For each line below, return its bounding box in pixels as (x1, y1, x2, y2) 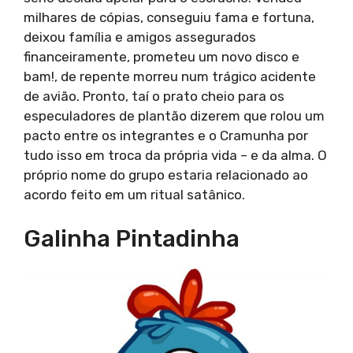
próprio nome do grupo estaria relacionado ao (24, 166, 308, 183)
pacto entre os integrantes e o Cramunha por (24, 127, 308, 143)
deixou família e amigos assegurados (24, 28, 256, 45)
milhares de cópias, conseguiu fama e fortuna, (24, 9, 314, 25)
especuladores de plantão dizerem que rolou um (24, 107, 325, 124)
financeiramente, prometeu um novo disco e (24, 48, 299, 65)
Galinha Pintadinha (24, 225, 240, 254)
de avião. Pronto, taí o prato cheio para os (24, 87, 284, 104)
